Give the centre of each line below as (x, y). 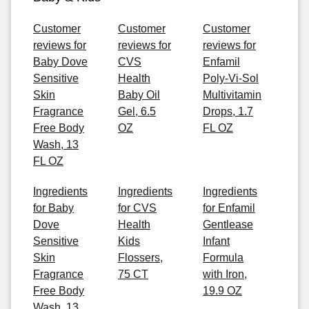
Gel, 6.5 (137, 111)
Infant (216, 241)
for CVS (137, 208)
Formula (223, 258)
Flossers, (140, 258)
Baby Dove (60, 62)
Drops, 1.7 (228, 111)
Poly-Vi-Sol (231, 78)
